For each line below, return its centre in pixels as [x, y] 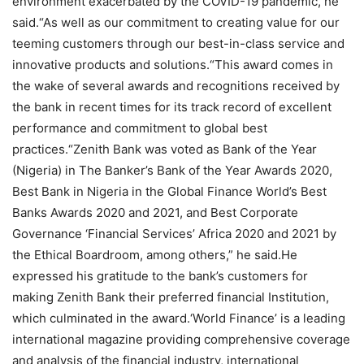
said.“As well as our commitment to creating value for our [176, 23]
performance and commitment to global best [140, 128]
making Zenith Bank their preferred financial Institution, [171, 297]
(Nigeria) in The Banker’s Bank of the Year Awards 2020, [172, 171]
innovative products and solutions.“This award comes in [173, 65]
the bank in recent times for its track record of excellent [172, 107]
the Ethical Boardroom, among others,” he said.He [155, 255]
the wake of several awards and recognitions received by [176, 86]
